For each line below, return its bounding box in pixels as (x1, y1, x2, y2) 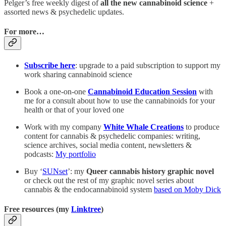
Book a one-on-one (24, 87, 88, 96)
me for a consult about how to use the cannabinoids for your (24, 96, 215, 105)
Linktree (71, 204, 101, 213)
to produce (184, 122, 219, 131)
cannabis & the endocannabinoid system (24, 185, 154, 194)
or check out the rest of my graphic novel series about (24, 176, 194, 185)
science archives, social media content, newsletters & (24, 140, 192, 149)
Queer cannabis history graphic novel (86, 166, 214, 176)
